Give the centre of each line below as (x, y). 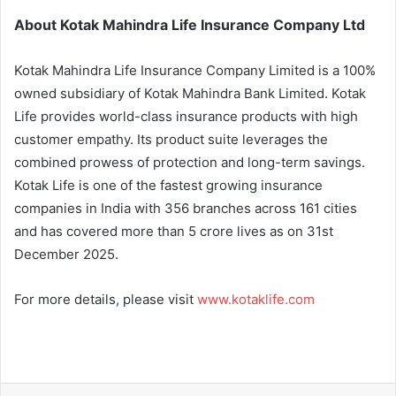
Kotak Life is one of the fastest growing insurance (168, 185)
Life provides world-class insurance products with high (186, 116)
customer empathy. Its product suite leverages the (171, 139)
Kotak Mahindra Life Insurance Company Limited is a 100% (195, 70)
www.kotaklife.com (256, 299)
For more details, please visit (106, 299)
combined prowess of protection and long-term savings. (190, 162)
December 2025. (66, 254)
